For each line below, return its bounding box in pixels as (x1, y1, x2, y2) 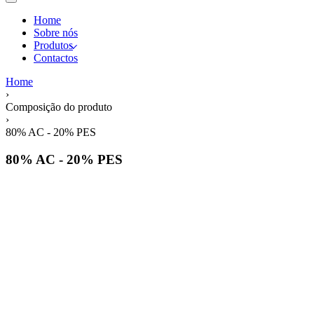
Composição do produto (6, 101, 112, 113)
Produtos (34, 39, 73, 51)
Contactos (34, 52, 78, 64)
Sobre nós (34, 27, 78, 39)
